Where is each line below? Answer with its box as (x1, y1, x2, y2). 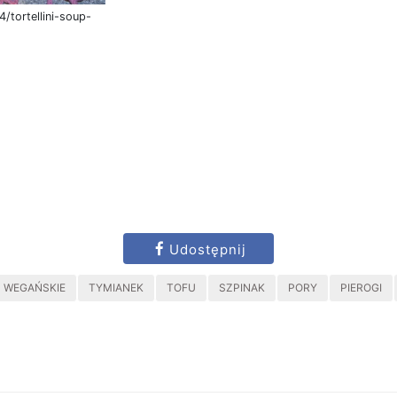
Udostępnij (168, 241, 246, 258)
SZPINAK (219, 281, 265, 294)
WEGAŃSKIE (4, 281, 66, 294)
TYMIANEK (89, 281, 144, 294)
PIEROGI (340, 281, 382, 294)
